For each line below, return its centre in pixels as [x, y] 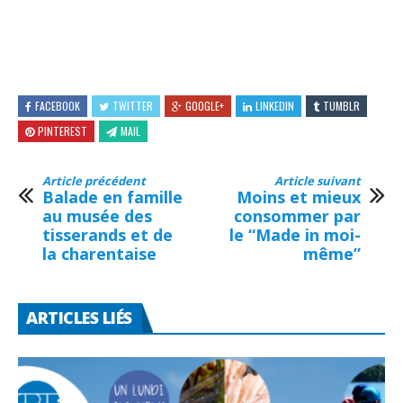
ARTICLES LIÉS [79, 318]
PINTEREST [63, 131]
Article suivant [318, 181]
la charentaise [99, 254]
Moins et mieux [299, 197]
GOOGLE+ [205, 106]
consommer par [297, 216]
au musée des [97, 216]
